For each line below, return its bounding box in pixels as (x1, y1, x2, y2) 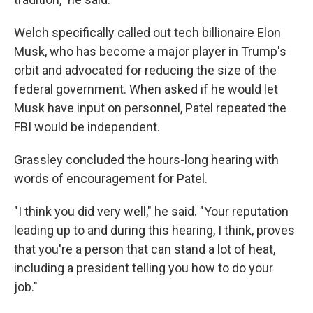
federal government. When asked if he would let (14, 82, 278, 96)
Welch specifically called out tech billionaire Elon (14, 25, 281, 40)
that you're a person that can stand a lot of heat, (14, 242, 275, 256)
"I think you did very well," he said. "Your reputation (14, 204, 289, 219)
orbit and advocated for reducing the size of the (14, 63, 277, 78)
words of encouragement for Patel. (14, 171, 208, 186)
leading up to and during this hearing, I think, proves (14, 223, 295, 238)
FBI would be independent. (14, 119, 160, 134)
